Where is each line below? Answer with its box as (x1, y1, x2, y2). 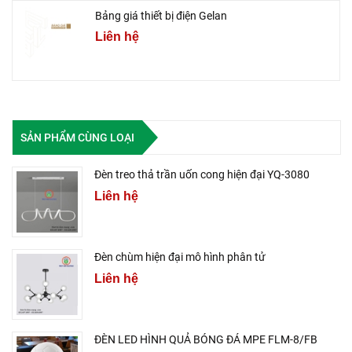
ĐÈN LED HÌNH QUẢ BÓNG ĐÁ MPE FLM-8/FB (94, 333, 317, 346)
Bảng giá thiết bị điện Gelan (95, 9, 227, 23)
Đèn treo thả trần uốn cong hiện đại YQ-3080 (94, 168, 310, 181)
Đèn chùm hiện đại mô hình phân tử (94, 251, 266, 264)
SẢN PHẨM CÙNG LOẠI (20, 130, 134, 144)
